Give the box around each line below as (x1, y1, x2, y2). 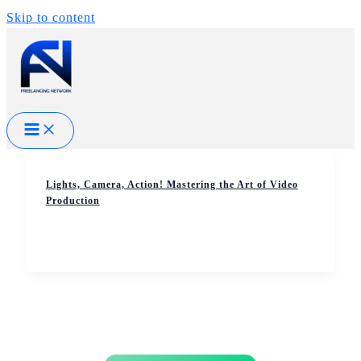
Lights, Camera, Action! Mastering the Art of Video (45, 178, 298, 190)
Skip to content (6, 10, 95, 24)
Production (45, 194, 100, 206)
